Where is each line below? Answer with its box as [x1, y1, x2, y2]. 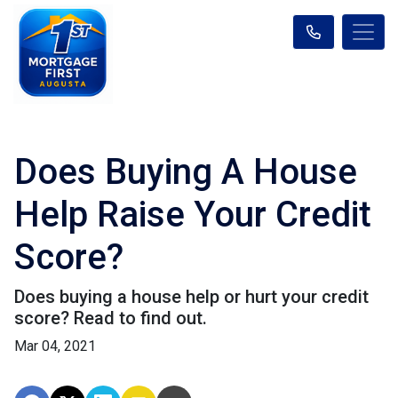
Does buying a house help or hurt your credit [14, 286, 369, 307]
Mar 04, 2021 [14, 338, 96, 354]
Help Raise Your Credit [14, 194, 371, 235]
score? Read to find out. [14, 307, 207, 329]
